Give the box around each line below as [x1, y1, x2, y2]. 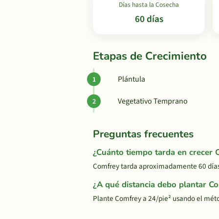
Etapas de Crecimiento [93, 48, 207, 64]
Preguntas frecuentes [93, 127, 194, 141]
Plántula [118, 74, 145, 85]
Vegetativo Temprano [118, 96, 188, 107]
